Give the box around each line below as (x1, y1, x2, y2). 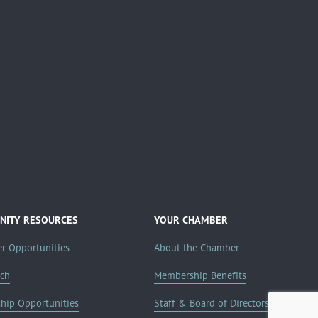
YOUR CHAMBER (154, 213, 229, 227)
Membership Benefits (154, 269, 247, 283)
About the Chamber (154, 241, 240, 255)
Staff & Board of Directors (154, 297, 270, 310)
